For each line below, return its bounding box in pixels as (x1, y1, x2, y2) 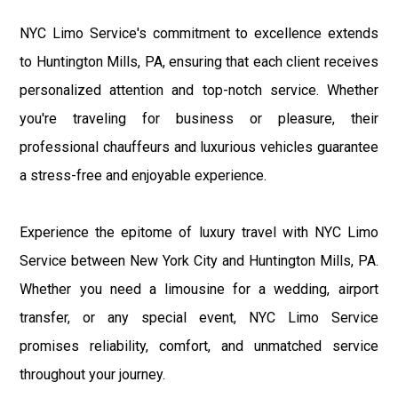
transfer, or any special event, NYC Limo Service (20, 308, 378, 326)
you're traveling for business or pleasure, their (20, 109, 378, 127)
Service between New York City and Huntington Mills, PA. (20, 251, 378, 269)
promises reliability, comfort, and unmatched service (20, 337, 378, 354)
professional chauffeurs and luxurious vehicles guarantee (20, 138, 378, 155)
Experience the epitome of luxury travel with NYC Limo (20, 223, 378, 241)
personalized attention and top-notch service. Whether (20, 81, 378, 99)
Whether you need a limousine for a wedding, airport (20, 280, 378, 298)
